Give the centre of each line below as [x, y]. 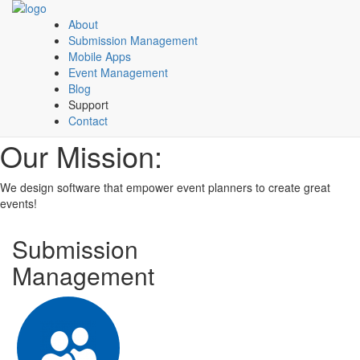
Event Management [118, 72]
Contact [88, 121]
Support [88, 104]
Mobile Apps [100, 56]
